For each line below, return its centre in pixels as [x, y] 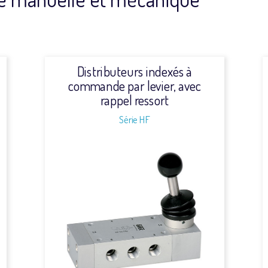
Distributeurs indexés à [135, 71]
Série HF [135, 119]
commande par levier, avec [135, 85]
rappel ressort [135, 100]
